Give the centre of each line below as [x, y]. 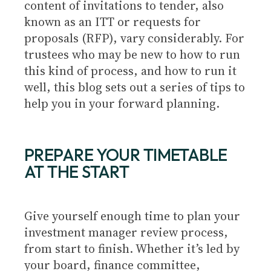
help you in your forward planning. [122, 103]
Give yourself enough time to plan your [132, 216]
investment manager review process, [126, 232]
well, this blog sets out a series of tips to [135, 87]
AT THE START [77, 171]
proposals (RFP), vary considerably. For [134, 38]
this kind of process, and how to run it [130, 71]
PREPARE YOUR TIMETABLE [126, 155]
